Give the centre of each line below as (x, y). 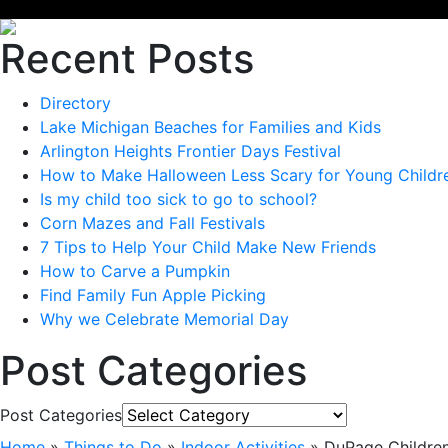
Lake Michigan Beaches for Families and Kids (210, 127)
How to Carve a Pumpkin (135, 271)
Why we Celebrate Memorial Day (164, 319)
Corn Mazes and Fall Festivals (152, 223)
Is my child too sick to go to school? (178, 199)
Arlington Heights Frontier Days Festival (190, 151)
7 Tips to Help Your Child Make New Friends (208, 247)
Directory (75, 103)
